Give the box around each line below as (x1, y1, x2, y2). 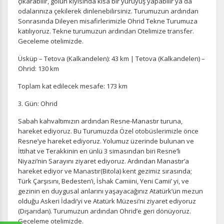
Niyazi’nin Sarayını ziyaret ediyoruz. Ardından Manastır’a (18, 156, 189, 165)
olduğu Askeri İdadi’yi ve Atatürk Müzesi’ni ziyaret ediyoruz (18, 196, 196, 205)
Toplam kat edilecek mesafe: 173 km (18, 81, 127, 90)
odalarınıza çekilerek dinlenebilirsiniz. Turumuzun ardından (18, 6, 198, 15)
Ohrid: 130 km (18, 64, 59, 73)
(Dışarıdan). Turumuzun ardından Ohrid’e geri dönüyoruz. (18, 206, 191, 215)
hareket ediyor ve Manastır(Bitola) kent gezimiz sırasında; (18, 166, 192, 175)
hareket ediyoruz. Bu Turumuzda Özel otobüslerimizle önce (18, 126, 198, 135)
